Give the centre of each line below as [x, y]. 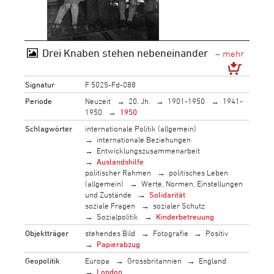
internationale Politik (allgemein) [141, 128]
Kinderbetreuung [185, 216]
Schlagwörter [49, 128]
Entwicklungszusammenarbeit [149, 150]
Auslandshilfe [120, 161]
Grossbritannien [154, 260]
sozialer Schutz [179, 205]
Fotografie [170, 233]
